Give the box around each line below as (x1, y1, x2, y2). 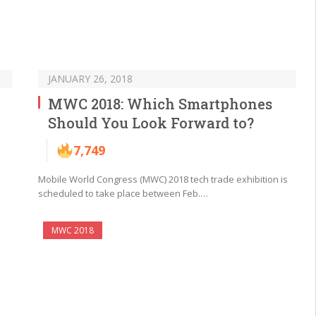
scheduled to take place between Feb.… (38, 187, 208, 200)
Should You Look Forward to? (48, 114, 254, 133)
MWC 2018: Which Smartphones (48, 95, 272, 114)
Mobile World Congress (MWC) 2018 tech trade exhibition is (38, 173, 288, 186)
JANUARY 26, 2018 (48, 72, 133, 86)
